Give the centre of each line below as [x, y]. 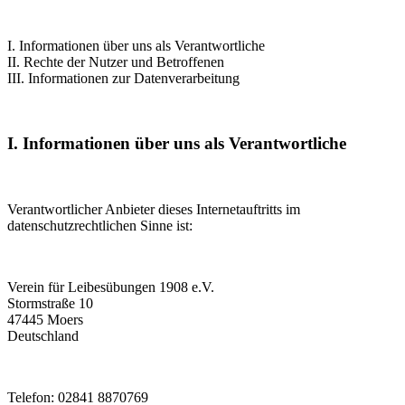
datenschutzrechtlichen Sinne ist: [100, 226]
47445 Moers [45, 320]
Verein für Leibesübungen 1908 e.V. [111, 287]
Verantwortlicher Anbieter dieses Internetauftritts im [154, 210]
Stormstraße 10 [50, 304]
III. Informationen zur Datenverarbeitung [123, 78]
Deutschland [43, 336]
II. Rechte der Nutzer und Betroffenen [116, 61]
